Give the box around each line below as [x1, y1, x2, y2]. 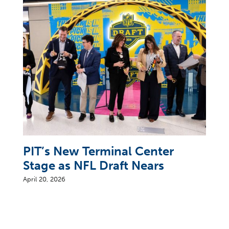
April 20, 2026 [23, 175, 66, 183]
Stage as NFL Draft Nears [23, 157, 165, 173]
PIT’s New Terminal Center [23, 143, 174, 158]
